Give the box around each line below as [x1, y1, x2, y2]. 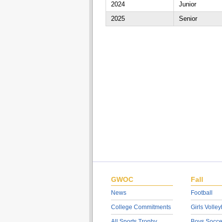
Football [190, 189, 213, 196]
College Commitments [111, 204, 171, 211]
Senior [178, 15, 197, 22]
